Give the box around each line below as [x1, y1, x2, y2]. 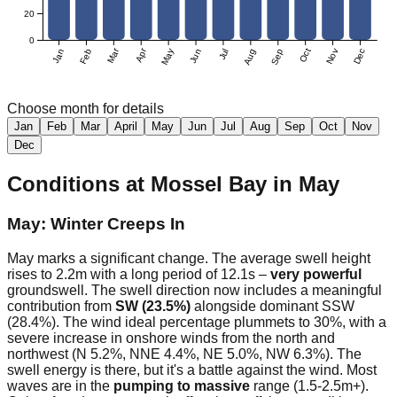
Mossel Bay [151, 172, 267, 197]
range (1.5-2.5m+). [250, 378, 369, 393]
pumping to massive [113, 378, 250, 393]
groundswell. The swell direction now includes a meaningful [7, 283, 382, 298]
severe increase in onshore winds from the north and [7, 331, 335, 346]
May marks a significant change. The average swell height [7, 251, 370, 266]
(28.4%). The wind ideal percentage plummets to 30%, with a [7, 315, 386, 330]
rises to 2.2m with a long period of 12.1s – [7, 267, 270, 282]
